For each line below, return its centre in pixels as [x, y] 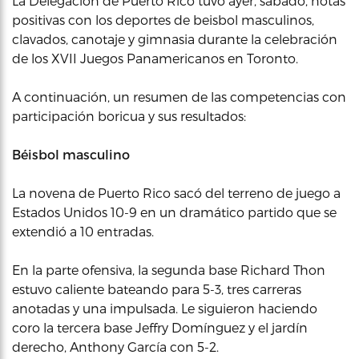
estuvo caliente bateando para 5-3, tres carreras [157, 289]
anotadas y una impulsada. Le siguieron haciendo [165, 308]
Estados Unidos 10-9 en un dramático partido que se [174, 212]
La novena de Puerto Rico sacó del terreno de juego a [176, 193]
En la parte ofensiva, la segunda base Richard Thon [169, 270]
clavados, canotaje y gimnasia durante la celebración [175, 39]
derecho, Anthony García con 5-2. [115, 347]
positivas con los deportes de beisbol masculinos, [163, 20]
